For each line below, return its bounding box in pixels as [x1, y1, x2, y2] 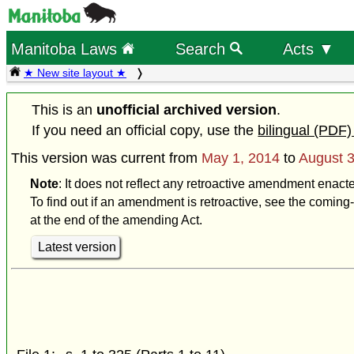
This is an [32, 102, 97, 119]
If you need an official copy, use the [32, 122, 258, 139]
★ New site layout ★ [24, 66, 126, 79]
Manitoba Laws [11, 39, 122, 58]
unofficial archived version [96, 102, 277, 119]
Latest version [37, 240, 116, 254]
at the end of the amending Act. [29, 213, 202, 228]
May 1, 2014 [201, 150, 280, 167]
